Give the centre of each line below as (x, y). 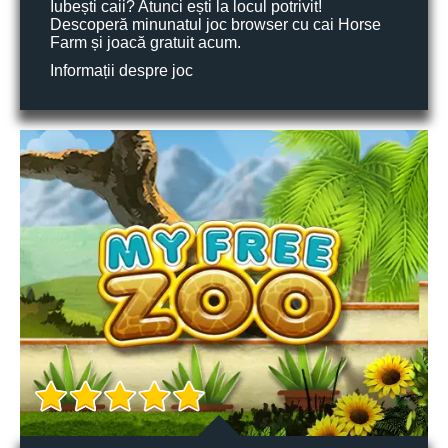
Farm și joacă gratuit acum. (145, 42)
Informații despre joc (121, 70)
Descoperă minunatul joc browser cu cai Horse (215, 24)
